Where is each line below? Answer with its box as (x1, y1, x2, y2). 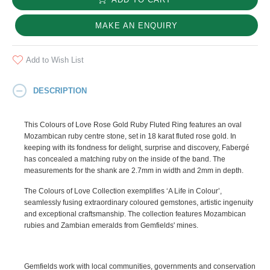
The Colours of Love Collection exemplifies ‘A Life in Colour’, (24, 187, 222, 195)
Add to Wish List (26, 55, 84, 64)
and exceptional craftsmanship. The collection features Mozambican (24, 210, 246, 218)
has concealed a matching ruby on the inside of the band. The (24, 155, 225, 163)
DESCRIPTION (33, 86, 87, 95)
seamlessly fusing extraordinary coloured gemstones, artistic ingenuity (24, 198, 253, 207)
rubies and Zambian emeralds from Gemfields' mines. (24, 221, 198, 230)
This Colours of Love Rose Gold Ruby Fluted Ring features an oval (24, 121, 242, 129)
